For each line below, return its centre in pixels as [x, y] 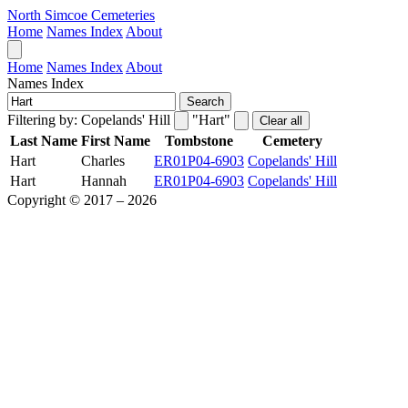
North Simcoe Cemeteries [81, 15]
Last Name [44, 141]
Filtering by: [42, 120]
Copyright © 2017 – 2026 [82, 200]
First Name [116, 141]
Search [205, 102]
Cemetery [292, 141]
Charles [103, 161]
